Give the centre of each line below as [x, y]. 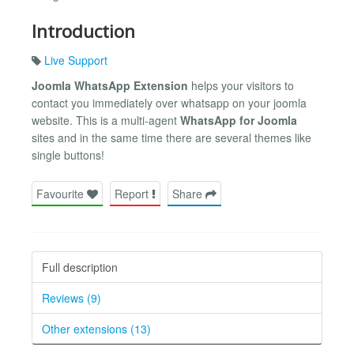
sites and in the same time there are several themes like [171, 137]
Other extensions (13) [96, 328]
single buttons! [68, 154]
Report [133, 193]
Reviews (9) [72, 298]
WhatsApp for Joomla [239, 120]
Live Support [76, 60]
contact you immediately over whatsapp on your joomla [169, 102]
